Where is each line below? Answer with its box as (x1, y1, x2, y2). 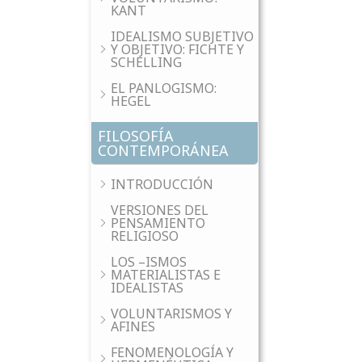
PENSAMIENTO (111, 214, 205, 232)
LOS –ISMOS (111, 253, 187, 271)
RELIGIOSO (111, 227, 179, 245)
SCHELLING (111, 53, 182, 71)
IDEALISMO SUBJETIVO (111, 27, 254, 45)
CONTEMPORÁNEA (98, 141, 229, 160)
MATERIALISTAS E (111, 266, 221, 284)
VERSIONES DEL (111, 201, 208, 219)
